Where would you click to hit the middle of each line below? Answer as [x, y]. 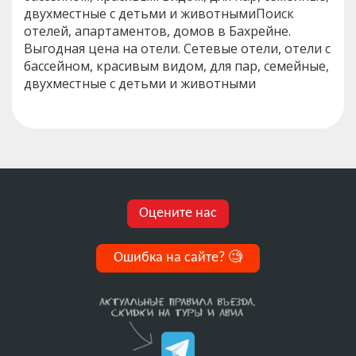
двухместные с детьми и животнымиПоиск [159, 13]
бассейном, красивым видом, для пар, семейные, [176, 66]
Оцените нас [178, 214]
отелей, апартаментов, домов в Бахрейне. [157, 31]
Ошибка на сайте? [171, 257]
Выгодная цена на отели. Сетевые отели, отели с [177, 48]
